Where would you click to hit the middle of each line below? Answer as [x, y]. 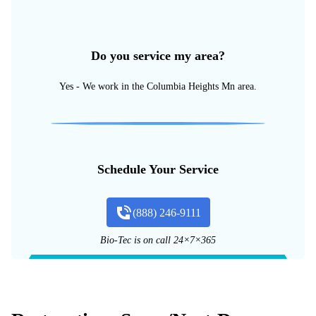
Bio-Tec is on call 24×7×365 [158, 241]
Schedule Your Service [158, 170]
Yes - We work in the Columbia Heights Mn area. [158, 87]
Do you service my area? [158, 56]
